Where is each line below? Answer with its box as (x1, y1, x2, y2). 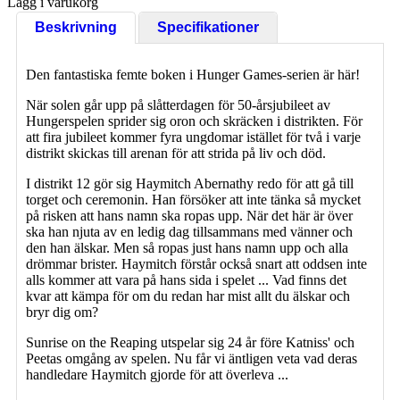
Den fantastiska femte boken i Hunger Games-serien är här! (26, 66, 360, 82)
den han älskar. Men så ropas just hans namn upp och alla (26, 239, 348, 255)
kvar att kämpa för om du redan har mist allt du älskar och (26, 287, 350, 304)
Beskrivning (35, 19, 117, 35)
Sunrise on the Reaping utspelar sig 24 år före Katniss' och (26, 334, 354, 350)
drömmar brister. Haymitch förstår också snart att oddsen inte (26, 255, 367, 271)
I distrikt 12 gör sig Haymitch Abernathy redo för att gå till (26, 175, 354, 191)
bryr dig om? (26, 304, 98, 320)
